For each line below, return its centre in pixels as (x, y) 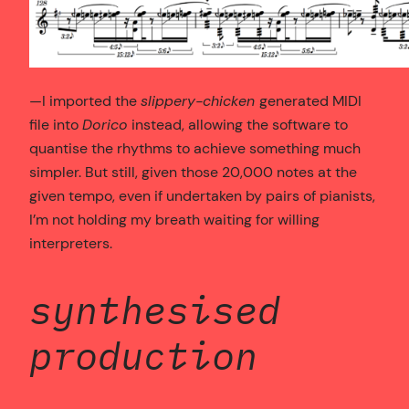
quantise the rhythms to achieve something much (195, 148)
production (143, 355)
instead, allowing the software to (238, 124)
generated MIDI (310, 100)
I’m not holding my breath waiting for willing (174, 219)
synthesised (155, 309)
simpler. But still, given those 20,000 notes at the (193, 172)
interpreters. (71, 243)
